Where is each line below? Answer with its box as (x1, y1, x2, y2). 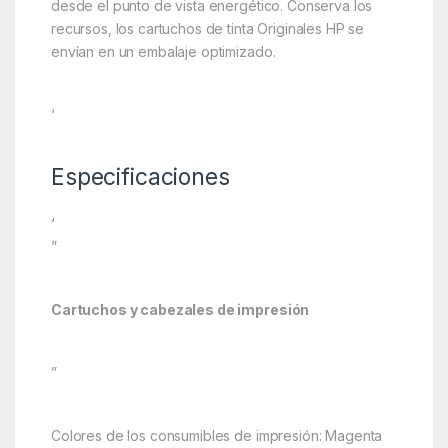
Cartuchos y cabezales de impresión (50, 300, 310, 318)
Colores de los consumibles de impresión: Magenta (50, 426, 383, 444)
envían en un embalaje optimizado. (50, 42, 276, 60)
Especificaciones (50, 162, 230, 191)
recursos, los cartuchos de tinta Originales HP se (50, 19, 365, 37)
